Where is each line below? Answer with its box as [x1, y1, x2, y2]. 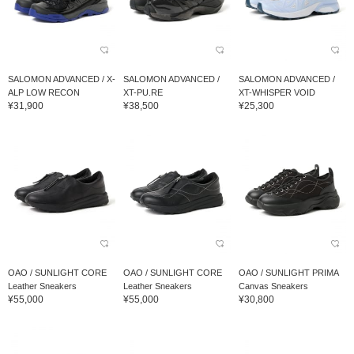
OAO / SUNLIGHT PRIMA [238, 268, 338, 278]
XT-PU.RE [122, 88, 163, 98]
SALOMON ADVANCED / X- [8, 74, 115, 85]
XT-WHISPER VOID [238, 88, 315, 98]
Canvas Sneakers [238, 281, 308, 292]
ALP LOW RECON [8, 88, 80, 98]
